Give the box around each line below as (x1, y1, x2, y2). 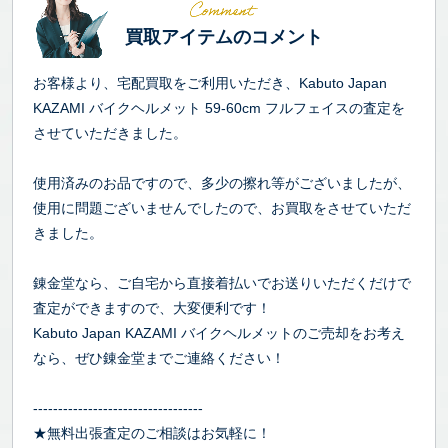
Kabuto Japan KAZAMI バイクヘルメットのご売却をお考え (33, 324, 405, 341)
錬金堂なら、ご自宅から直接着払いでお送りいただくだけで (33, 274, 411, 291)
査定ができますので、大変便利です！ (33, 299, 271, 316)
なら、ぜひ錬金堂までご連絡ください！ (33, 349, 285, 366)
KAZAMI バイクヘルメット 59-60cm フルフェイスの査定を (33, 99, 405, 116)
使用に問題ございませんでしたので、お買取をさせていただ (33, 199, 411, 216)
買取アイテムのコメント (125, 26, 323, 47)
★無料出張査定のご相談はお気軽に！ (33, 424, 271, 441)
